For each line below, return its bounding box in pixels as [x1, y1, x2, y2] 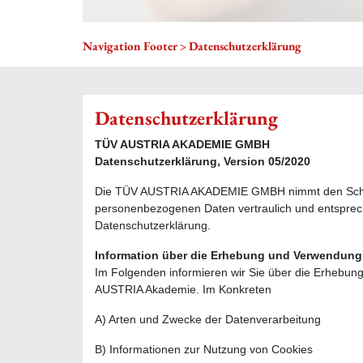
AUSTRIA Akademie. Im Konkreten [95, 282, 275, 296]
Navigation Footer [83, 37, 177, 53]
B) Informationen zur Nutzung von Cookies [95, 342, 313, 356]
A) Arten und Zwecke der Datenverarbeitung [95, 312, 321, 326]
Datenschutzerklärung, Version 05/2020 [95, 154, 310, 168]
